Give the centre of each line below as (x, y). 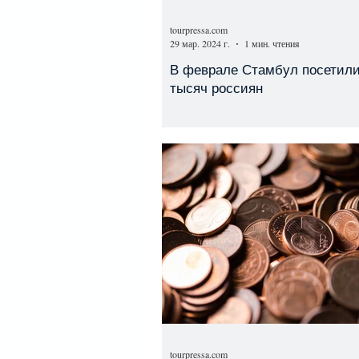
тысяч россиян (216, 89)
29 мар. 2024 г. (200, 43)
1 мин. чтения (272, 43)
